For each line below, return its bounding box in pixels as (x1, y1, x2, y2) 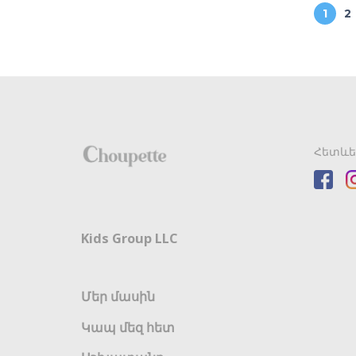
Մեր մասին (81, 288, 155, 306)
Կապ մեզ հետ (81, 318, 175, 336)
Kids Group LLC (81, 229, 178, 247)
